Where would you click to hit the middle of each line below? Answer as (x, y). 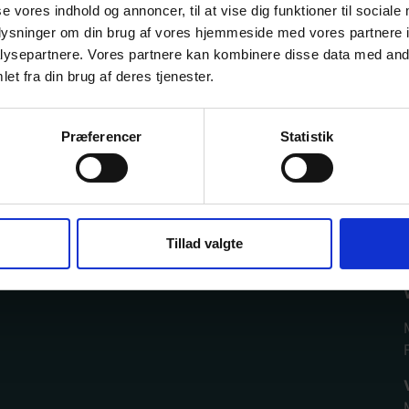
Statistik (307, 136)
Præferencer (101, 136)
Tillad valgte (204, 243)
